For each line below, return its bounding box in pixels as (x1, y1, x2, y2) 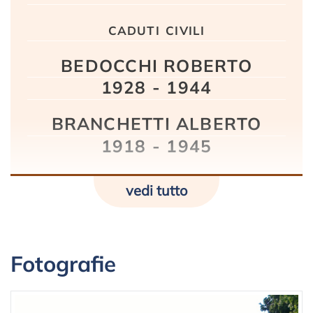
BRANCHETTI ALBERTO (51, 113, 262, 135)
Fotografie (10, 250, 116, 278)
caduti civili (108, 18, 205, 40)
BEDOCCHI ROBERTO (61, 54, 252, 76)
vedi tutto (126, 181, 187, 199)
